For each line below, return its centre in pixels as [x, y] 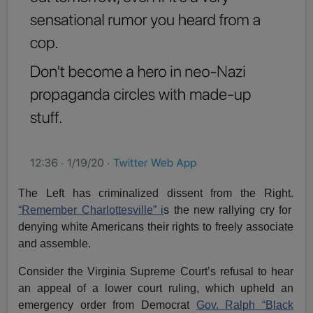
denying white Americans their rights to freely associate [156, 226]
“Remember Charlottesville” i [91, 210]
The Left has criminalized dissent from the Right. [156, 193]
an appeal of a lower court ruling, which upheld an [156, 288]
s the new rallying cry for [228, 210]
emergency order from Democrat [107, 305]
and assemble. [55, 243]
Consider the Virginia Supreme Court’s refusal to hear [156, 271]
